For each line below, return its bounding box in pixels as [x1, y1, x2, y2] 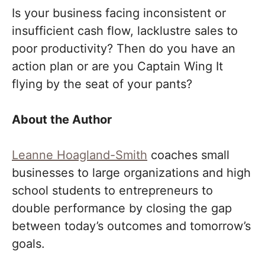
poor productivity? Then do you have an [12, 41, 235, 56]
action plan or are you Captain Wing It [12, 59, 223, 74]
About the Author [12, 112, 112, 127]
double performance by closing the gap [12, 201, 232, 216]
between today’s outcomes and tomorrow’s [12, 219, 251, 234]
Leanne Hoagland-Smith [12, 148, 147, 163]
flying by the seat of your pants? [12, 77, 192, 92]
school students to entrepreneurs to [12, 183, 213, 198]
